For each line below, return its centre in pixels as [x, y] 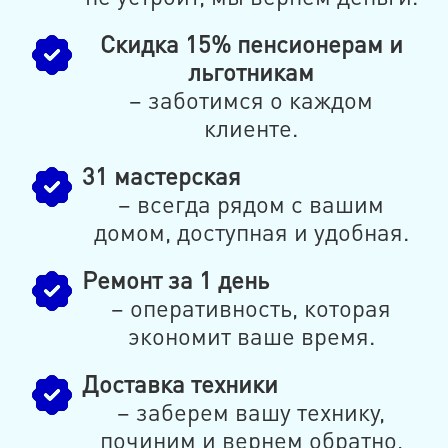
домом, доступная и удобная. [251, 232]
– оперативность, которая [251, 308]
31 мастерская [161, 176]
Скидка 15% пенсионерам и [251, 44]
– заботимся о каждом [251, 100]
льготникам [251, 72]
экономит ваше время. [251, 336]
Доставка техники [179, 384]
